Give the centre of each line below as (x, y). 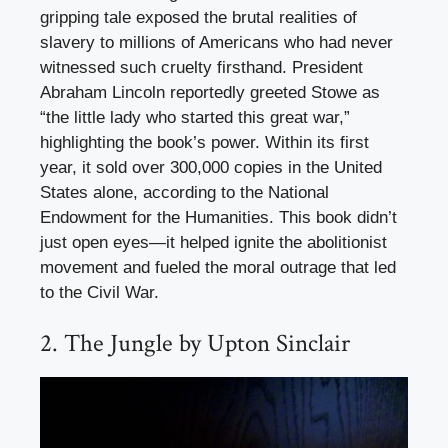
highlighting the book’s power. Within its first (204, 142)
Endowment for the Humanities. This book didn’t (218, 217)
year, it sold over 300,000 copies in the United (211, 167)
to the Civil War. (99, 292)
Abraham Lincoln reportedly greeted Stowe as (210, 92)
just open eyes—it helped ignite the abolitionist (213, 242)
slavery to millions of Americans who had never (216, 42)
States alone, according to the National (184, 192)
